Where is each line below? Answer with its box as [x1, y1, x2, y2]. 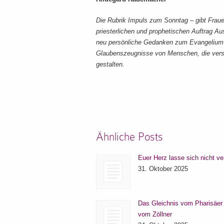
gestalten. [96, 60, 124, 68]
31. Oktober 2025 [138, 165, 188, 173]
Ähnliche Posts [96, 130, 163, 143]
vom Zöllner [138, 210, 172, 218]
